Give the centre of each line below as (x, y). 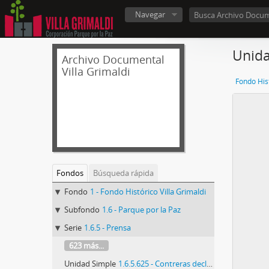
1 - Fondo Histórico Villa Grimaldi (148, 192)
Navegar (150, 14)
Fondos (70, 173)
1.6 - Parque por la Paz (141, 210)
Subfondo (82, 210)
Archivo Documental (113, 59)
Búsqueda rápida (123, 173)
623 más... (86, 246)
